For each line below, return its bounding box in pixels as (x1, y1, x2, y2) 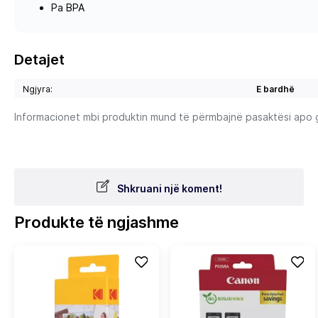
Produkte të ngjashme (14, 213, 179, 231)
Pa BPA (51, 1, 84, 13)
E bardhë (256, 84, 295, 94)
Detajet (14, 51, 65, 68)
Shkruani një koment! (116, 182, 222, 194)
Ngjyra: (23, 84, 53, 94)
